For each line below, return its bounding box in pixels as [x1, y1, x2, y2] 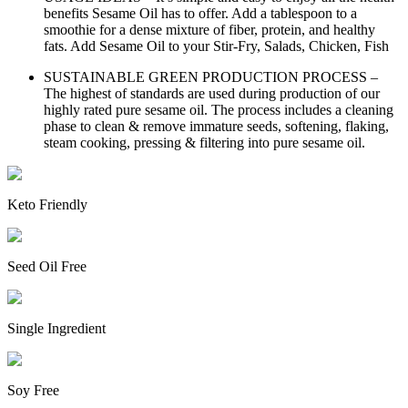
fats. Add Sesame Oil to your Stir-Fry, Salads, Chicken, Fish [44, 37, 389, 54]
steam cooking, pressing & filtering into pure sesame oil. [44, 134, 365, 150]
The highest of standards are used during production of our [44, 85, 380, 101]
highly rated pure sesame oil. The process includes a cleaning [44, 101, 393, 117]
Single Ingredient [7, 320, 106, 336]
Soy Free [7, 382, 59, 398]
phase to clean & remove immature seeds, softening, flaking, [44, 117, 389, 134]
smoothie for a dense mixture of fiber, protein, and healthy [44, 21, 375, 37]
